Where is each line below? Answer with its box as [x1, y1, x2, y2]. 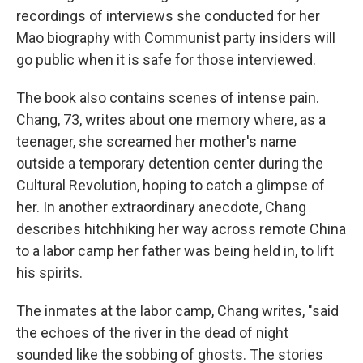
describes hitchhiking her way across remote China [16, 220, 346, 237]
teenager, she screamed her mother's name [16, 133, 297, 150]
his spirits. [16, 264, 83, 281]
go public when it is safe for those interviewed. [16, 51, 316, 68]
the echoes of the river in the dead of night [16, 324, 288, 341]
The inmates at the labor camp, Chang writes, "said [16, 302, 339, 319]
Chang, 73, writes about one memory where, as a [16, 111, 326, 128]
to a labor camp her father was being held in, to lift [16, 242, 334, 259]
